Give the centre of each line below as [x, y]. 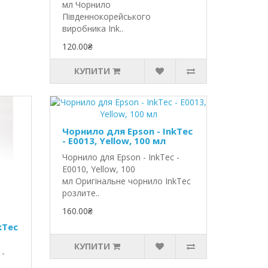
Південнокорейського [107, 16]
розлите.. [81, 193]
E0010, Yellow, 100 [99, 169]
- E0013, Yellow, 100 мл [114, 141]
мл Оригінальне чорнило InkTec [127, 181]
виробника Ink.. [93, 28]
